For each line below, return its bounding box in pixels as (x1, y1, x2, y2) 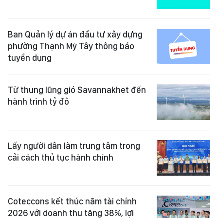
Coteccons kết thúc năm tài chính (8, 196, 137, 206)
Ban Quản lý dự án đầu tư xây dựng (8, 29, 143, 39)
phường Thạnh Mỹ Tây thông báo (8, 40, 134, 51)
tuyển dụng (8, 52, 52, 63)
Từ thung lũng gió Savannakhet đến (8, 85, 146, 95)
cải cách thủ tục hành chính (8, 152, 113, 163)
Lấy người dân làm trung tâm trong (8, 140, 140, 151)
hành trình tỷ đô (8, 96, 69, 107)
